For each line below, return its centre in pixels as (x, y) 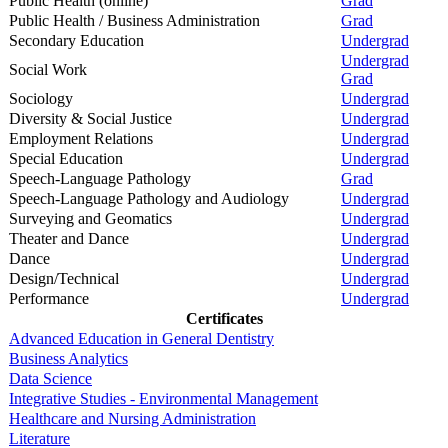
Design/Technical (64, 278)
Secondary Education (76, 40)
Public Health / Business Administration (134, 20)
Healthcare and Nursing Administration (132, 418)
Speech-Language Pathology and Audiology (149, 198)
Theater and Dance (69, 238)
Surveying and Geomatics (90, 218)
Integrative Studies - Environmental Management (163, 398)
